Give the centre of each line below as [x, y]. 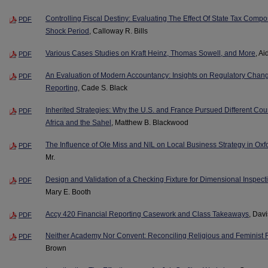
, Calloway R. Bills [118, 31]
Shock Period [67, 31]
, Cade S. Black [103, 88]
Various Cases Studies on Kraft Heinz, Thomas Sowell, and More [150, 53]
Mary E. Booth [68, 192]
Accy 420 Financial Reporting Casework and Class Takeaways [147, 214]
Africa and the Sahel [78, 122]
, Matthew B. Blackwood [150, 122]
